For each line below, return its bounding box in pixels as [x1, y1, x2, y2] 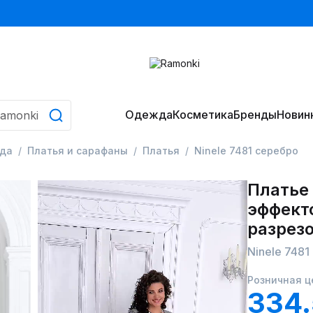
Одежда [124, 108, 173, 122]
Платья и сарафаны [27, 145, 128, 156]
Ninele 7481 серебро [194, 145, 298, 156]
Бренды [233, 108, 277, 122]
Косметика [172, 108, 233, 122]
